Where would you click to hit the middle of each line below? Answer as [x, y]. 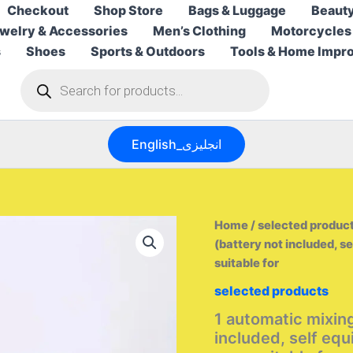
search [37, 92]
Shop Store [128, 10]
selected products [271, 290]
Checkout [38, 10]
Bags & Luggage [237, 10]
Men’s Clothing [199, 31]
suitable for [247, 263]
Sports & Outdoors [148, 51]
